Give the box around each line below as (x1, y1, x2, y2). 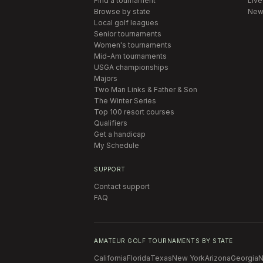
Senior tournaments (94, 29, 161, 38)
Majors (94, 73, 117, 83)
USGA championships (94, 62, 168, 72)
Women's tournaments (94, 40, 171, 49)
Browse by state (94, 6, 150, 16)
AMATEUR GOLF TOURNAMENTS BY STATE (94, 237, 233, 244)
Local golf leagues (94, 18, 159, 27)
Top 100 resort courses (94, 107, 174, 116)
